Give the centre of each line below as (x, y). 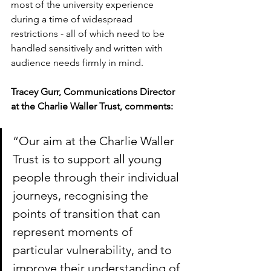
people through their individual (97, 178)
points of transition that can (88, 214)
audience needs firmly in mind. (78, 63)
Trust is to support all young (89, 159)
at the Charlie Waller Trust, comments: (92, 106)
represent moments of (74, 232)
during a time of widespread (73, 19)
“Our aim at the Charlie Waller (95, 141)
